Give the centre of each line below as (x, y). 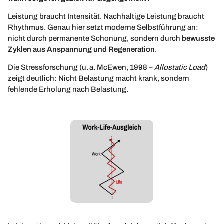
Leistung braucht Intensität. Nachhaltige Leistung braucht (106, 17)
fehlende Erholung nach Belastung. (68, 90)
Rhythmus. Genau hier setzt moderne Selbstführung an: (103, 28)
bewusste (198, 39)
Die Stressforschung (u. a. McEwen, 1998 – (81, 68)
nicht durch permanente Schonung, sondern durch (95, 39)
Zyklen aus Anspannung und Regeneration (81, 50)
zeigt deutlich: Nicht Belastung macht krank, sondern (99, 79)
